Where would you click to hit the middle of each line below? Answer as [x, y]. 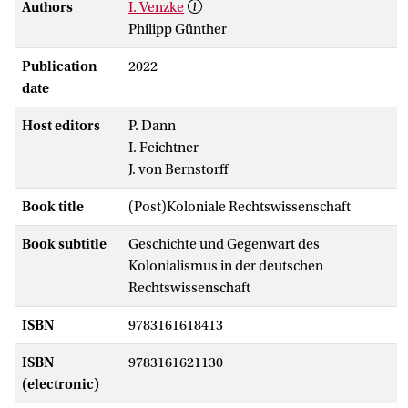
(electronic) [61, 384]
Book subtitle [64, 244]
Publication [60, 66]
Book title [53, 206]
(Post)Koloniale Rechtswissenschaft [240, 206]
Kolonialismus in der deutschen [226, 265]
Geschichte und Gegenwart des [224, 244]
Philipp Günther [178, 29]
